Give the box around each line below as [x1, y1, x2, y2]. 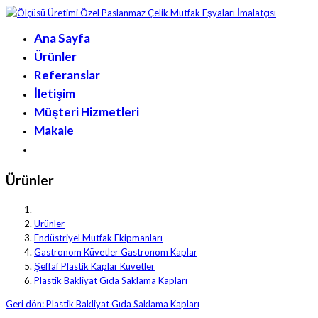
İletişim [34, 86, 75, 101]
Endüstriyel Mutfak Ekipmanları [34, 232, 163, 244]
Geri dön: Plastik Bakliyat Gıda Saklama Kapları [6, 298, 199, 310]
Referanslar [34, 67, 100, 82]
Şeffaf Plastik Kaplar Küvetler [34, 261, 155, 273]
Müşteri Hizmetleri [34, 104, 139, 119]
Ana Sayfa [34, 31, 90, 45]
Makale [34, 123, 74, 138]
